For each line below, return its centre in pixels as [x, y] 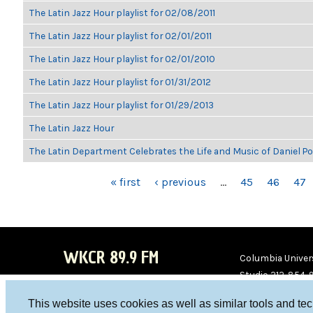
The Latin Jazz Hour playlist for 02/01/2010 [122, 59]
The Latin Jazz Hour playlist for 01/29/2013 [122, 105]
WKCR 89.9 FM [111, 257]
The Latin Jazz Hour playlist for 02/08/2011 [122, 13]
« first [125, 182]
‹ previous [180, 182]
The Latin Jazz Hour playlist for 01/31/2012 [120, 82]
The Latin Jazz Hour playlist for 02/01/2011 [121, 36]
